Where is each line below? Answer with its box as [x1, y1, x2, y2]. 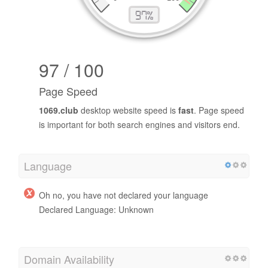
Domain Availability [24, 251, 114, 267]
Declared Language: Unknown [39, 203, 154, 215]
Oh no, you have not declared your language [39, 188, 208, 201]
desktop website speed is [78, 103, 178, 116]
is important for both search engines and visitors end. [39, 118, 240, 130]
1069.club [39, 103, 78, 116]
